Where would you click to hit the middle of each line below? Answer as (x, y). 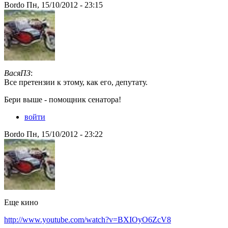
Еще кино (21, 203)
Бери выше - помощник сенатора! (63, 100)
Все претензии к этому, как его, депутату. (76, 82)
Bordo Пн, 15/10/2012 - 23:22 (53, 134)
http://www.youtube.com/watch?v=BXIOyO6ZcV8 (88, 220)
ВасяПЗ (17, 73)
